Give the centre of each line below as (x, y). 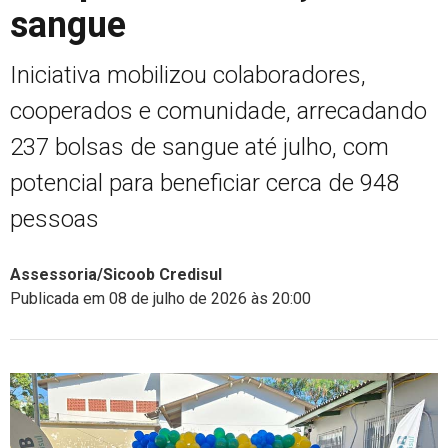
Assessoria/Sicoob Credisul (116, 274)
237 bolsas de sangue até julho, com (199, 146)
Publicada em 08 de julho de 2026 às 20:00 (160, 298)
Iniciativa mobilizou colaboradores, (188, 74)
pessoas (54, 218)
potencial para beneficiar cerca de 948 (204, 182)
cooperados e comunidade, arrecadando (218, 110)
